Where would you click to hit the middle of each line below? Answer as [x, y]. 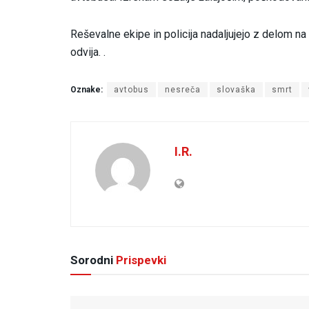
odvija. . [88, 52]
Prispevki [140, 260]
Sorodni [92, 260]
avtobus [131, 89]
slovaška [236, 89]
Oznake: [87, 89]
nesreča [183, 89]
